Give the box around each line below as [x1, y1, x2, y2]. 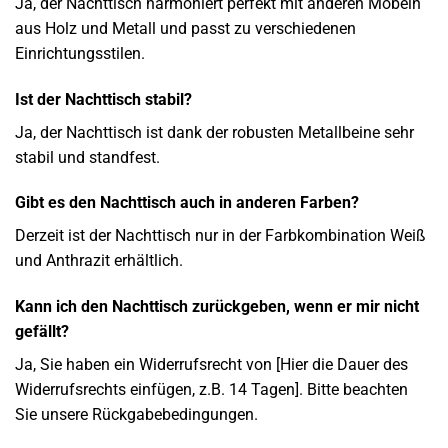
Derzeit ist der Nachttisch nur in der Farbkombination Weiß [15, 226, 426, 246]
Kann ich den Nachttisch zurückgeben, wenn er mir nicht [15, 297, 419, 317]
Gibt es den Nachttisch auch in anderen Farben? [15, 193, 359, 213]
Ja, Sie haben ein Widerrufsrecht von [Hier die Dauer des [15, 355, 408, 375]
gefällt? [15, 322, 69, 342]
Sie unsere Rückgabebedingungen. [15, 405, 258, 425]
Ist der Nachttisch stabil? [15, 89, 192, 109]
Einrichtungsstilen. [15, 43, 145, 63]
